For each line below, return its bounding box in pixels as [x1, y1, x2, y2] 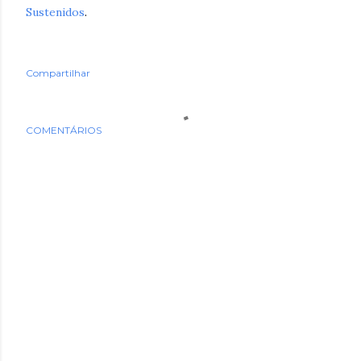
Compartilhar [26, 66, 90, 79]
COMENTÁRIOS [26, 123, 102, 136]
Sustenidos [26, 4, 85, 19]
